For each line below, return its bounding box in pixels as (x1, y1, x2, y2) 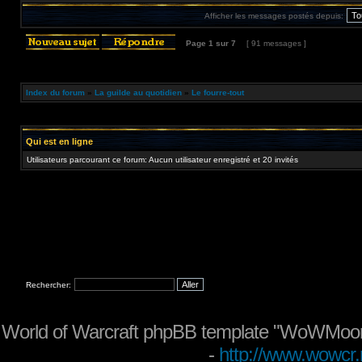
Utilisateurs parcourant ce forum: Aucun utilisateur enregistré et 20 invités (27, 155, 298, 164)
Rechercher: (26, 280, 71, 289)
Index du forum (26, 88, 85, 97)
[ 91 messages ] (244, 39, 309, 48)
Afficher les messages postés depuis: (204, 11, 343, 20)
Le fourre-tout (192, 88, 244, 97)
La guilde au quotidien (95, 88, 182, 97)
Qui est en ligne (26, 136, 93, 146)
